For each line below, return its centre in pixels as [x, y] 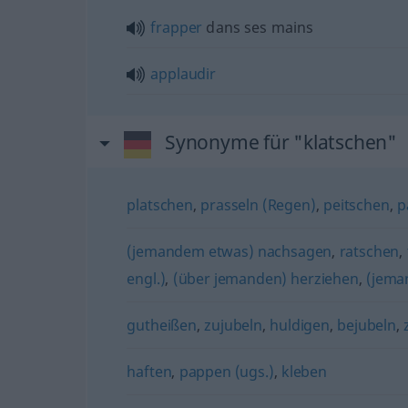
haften [149, 372]
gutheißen [162, 325]
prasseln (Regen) [258, 205]
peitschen [356, 205]
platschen [160, 205]
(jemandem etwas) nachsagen [229, 251]
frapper [177, 27]
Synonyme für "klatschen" [280, 142]
